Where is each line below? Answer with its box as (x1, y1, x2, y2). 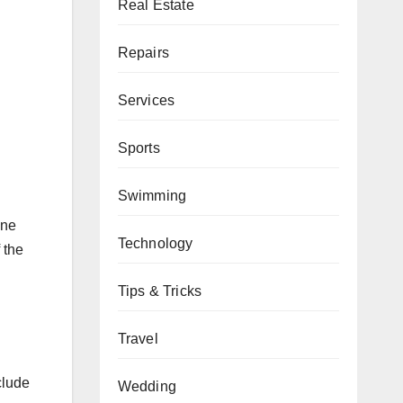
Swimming (117, 187, 187, 203)
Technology (117, 235, 193, 251)
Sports (117, 139, 160, 156)
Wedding (117, 378, 176, 394)
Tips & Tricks (117, 282, 202, 299)
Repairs (117, 44, 169, 60)
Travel (117, 330, 158, 346)
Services (117, 92, 175, 108)
